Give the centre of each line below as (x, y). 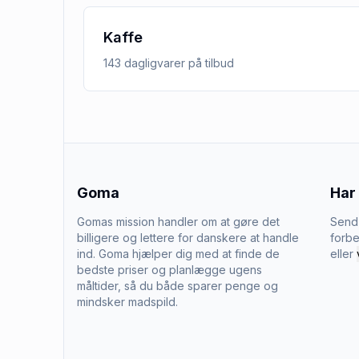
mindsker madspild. (127, 302)
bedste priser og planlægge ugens (169, 270)
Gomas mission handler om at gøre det (178, 222)
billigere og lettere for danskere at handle (188, 238)
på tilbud (210, 63)
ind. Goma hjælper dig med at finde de (178, 254)
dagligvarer (155, 63)
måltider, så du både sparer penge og (177, 286)
